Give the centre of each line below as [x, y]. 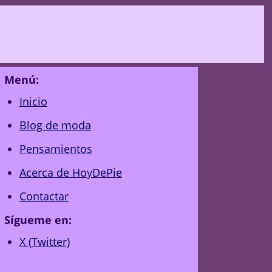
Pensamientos [56, 149]
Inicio [33, 101]
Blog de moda [55, 125]
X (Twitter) [44, 242]
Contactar [44, 196]
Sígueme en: [38, 220]
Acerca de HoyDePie [70, 172]
